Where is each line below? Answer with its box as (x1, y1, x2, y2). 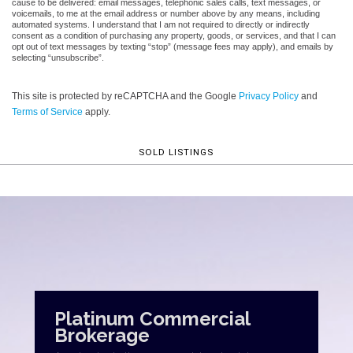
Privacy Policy (239, 90, 299, 102)
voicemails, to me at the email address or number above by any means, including (12, 8, 320, 18)
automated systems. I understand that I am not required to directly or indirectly (12, 19, 310, 29)
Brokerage (54, 323, 150, 347)
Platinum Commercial (54, 307, 250, 330)
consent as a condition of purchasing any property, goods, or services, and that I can (12, 30, 336, 40)
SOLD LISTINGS (138, 146, 214, 158)
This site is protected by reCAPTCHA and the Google (12, 90, 239, 102)
